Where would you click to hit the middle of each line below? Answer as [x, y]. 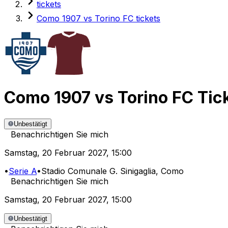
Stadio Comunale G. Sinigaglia [98, 171]
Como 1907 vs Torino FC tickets [98, 18]
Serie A [23, 171]
